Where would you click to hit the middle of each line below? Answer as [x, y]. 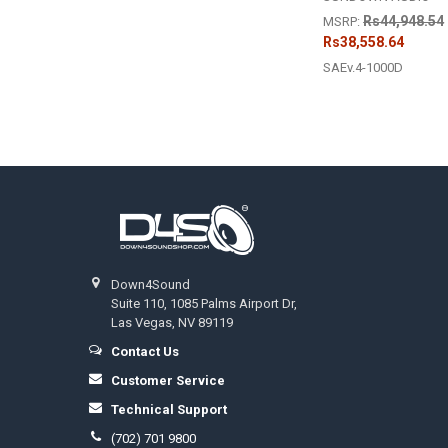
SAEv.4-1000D [363, 68]
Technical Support [169, 409]
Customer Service [168, 380]
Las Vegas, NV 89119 [172, 322]
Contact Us [145, 351]
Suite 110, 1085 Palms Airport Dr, [204, 303]
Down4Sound [151, 284]
